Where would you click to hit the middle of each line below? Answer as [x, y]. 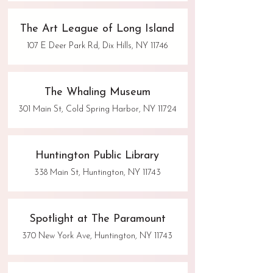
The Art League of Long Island [97, 29]
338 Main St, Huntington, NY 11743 [97, 173]
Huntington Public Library [97, 156]
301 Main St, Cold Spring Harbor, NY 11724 [97, 110]
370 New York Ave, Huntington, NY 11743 [97, 236]
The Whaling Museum [97, 93]
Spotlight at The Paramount [97, 219]
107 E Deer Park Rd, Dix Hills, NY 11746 [97, 46]
